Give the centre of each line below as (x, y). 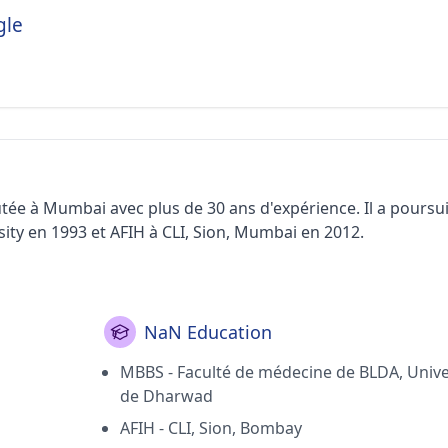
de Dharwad (166, 396)
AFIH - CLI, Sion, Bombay (211, 428)
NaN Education (208, 332)
